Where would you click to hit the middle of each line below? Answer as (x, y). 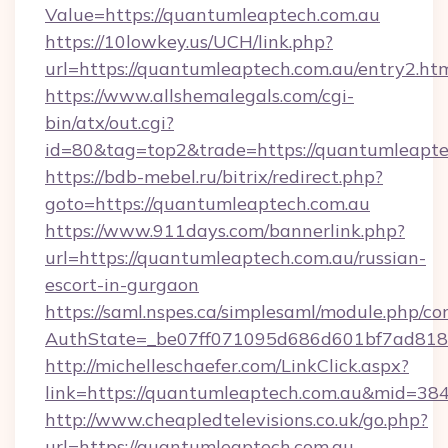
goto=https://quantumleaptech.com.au (207, 203)
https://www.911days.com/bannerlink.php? (225, 230)
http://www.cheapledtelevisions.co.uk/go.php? (236, 419)
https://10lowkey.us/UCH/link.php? (189, 41)
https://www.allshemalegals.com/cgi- (199, 95)
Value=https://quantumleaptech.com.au (212, 14)
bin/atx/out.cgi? (109, 122)
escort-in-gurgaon (122, 284)
